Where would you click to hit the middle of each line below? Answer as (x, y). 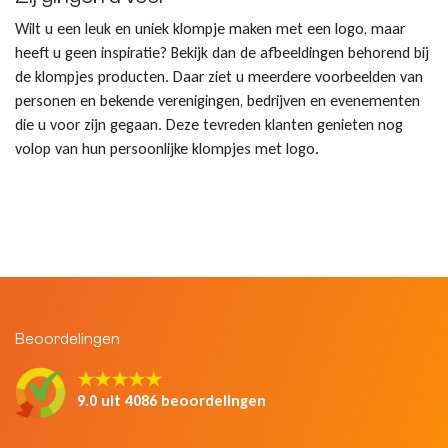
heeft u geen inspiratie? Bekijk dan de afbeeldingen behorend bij (222, 53)
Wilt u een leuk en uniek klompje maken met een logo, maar (210, 29)
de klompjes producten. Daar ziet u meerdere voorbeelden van (219, 77)
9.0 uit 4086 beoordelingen (172, 401)
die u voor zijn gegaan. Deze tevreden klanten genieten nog (209, 125)
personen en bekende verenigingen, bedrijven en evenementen (217, 101)
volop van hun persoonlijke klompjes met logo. (167, 149)
